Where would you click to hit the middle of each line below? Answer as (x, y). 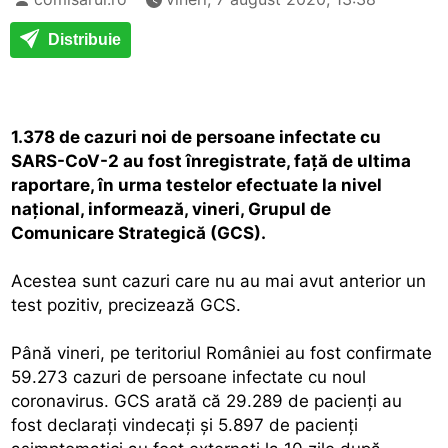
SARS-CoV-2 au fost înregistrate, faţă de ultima (211, 160)
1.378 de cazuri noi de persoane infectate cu (196, 136)
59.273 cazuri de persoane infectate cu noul (189, 376)
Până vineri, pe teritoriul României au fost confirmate (222, 352)
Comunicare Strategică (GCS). (139, 232)
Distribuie (82, 39)
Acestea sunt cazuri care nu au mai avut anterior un (219, 280)
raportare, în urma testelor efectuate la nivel (197, 184)
